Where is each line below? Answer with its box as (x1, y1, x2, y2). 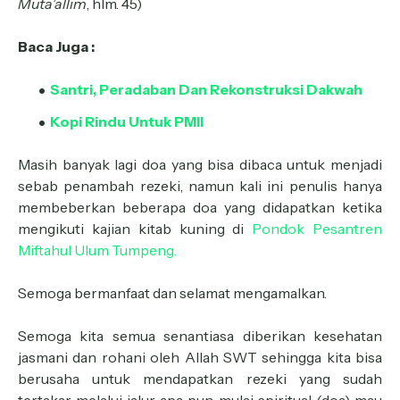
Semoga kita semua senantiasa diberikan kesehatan (18, 327, 382, 345)
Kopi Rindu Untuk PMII (50, 112, 204, 130)
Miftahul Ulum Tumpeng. (18, 241, 177, 259)
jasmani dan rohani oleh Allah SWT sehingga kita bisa (18, 348, 382, 366)
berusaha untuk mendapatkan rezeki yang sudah (18, 370, 382, 387)
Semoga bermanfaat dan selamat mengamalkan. (18, 284, 327, 302)
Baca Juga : (18, 37, 95, 55)
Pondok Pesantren (252, 220, 383, 237)
